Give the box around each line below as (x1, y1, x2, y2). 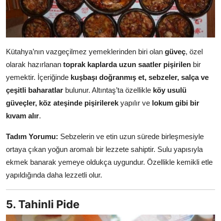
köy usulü (153, 86, 186, 95)
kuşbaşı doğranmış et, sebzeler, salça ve (71, 73, 209, 82)
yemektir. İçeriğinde (6, 73, 71, 82)
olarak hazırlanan (6, 60, 63, 69)
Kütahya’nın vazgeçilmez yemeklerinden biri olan (6, 47, 165, 56)
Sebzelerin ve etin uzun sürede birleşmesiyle (58, 132, 204, 141)
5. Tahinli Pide (6, 198, 79, 211)
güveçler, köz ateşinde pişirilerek (6, 99, 118, 108)
